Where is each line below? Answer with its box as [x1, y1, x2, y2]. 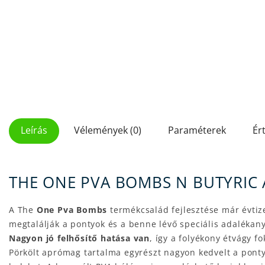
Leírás [21, 123, 47, 137]
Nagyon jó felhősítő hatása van [9, 232, 150, 244]
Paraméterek [168, 123, 226, 137]
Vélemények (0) [74, 123, 141, 137]
